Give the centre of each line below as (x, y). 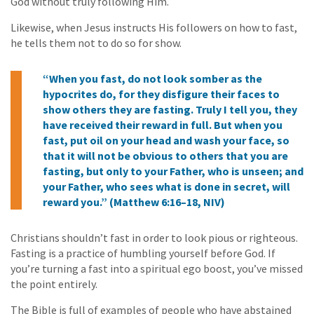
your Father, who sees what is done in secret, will (166, 187)
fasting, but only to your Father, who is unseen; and (173, 171)
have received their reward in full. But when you (163, 125)
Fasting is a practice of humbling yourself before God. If (143, 253)
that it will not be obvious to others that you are (165, 156)
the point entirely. (54, 284)
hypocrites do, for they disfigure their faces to (161, 94)
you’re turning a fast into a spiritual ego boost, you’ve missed (157, 269)
